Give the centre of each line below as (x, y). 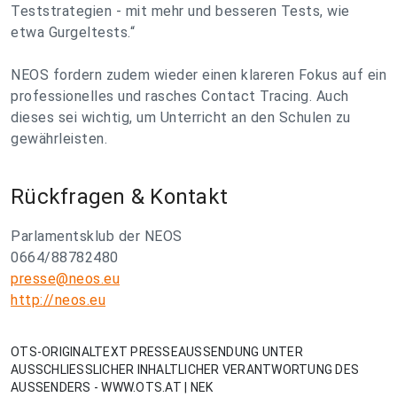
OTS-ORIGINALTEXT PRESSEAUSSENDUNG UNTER (157, 352)
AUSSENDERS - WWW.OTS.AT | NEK (112, 387)
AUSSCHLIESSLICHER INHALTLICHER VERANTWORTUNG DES (185, 370)
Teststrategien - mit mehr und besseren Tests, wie (180, 11)
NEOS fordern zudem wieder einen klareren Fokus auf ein (198, 75)
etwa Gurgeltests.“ (73, 32)
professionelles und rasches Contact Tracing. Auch (180, 96)
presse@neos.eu (65, 279)
